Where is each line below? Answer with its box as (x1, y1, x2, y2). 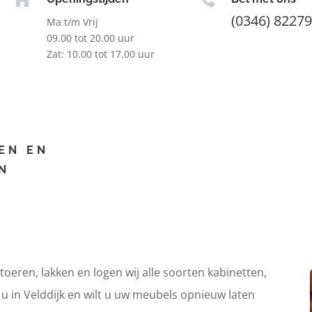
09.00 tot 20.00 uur (46, 31, 134, 45)
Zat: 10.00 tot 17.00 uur (46, 47, 155, 61)
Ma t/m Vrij (46, 15, 98, 29)
